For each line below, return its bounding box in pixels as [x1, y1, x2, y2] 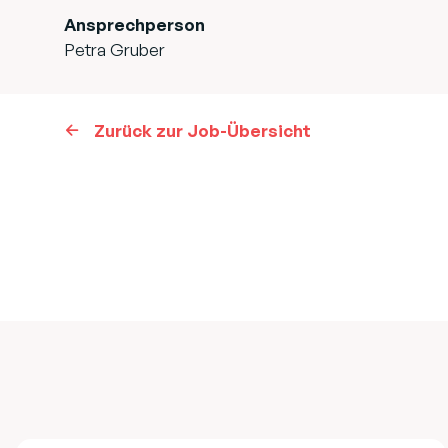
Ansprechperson [64, 14, 205, 35]
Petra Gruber [64, 39, 165, 60]
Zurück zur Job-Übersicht [94, 120, 311, 141]
